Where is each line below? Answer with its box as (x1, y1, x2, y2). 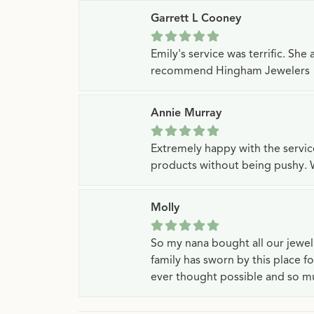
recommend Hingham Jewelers (151, 64, 310, 78)
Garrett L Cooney (151, 11, 241, 26)
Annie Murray (151, 106, 221, 121)
